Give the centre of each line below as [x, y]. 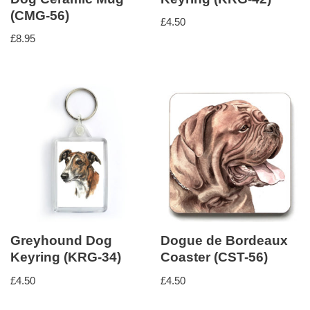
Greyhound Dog [61, 241]
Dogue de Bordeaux [225, 241]
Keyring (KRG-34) [66, 257]
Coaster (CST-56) [215, 257]
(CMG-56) [40, 16]
